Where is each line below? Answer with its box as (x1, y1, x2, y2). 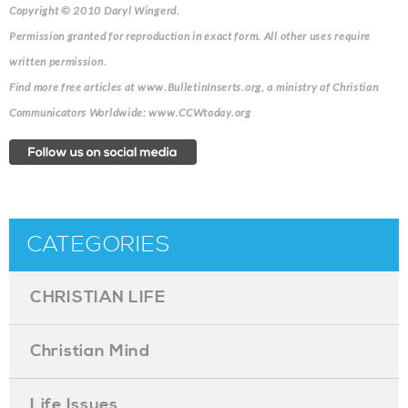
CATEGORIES (27, 231, 170, 259)
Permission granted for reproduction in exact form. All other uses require (9, 30, 372, 43)
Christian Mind (30, 341, 150, 362)
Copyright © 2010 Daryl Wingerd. (9, 5, 180, 17)
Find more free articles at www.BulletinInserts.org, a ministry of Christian (9, 81, 379, 94)
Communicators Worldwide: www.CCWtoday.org (9, 107, 251, 119)
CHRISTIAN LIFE (30, 287, 166, 308)
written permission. (9, 56, 107, 68)
